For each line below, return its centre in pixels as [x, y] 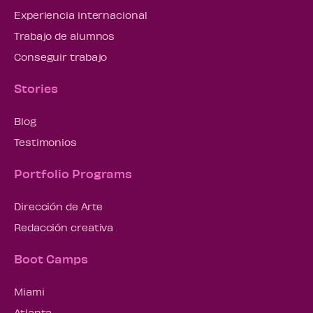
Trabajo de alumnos [65, 36]
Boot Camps [51, 259]
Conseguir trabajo [61, 57]
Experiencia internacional [81, 15]
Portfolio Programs [73, 174]
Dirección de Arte [59, 206]
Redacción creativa [64, 227]
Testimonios [45, 142]
